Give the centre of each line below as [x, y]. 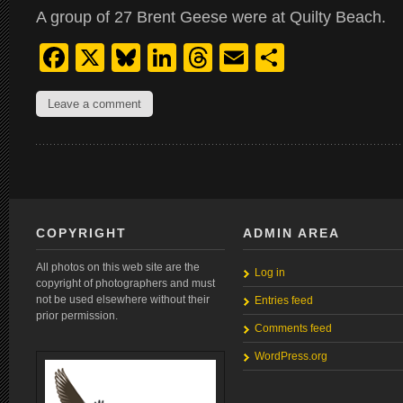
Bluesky [191, 58]
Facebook [132, 58]
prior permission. [77, 316]
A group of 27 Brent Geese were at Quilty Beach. [211, 17]
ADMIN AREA [291, 233]
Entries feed [284, 300]
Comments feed [293, 328]
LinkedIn [231, 58]
